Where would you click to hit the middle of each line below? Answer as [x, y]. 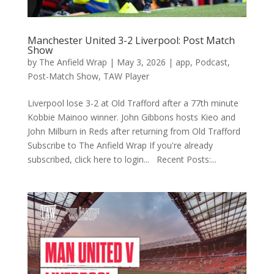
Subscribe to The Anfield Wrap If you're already [120, 145]
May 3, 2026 [141, 62]
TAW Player [126, 76]
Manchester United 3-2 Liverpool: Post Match [131, 40]
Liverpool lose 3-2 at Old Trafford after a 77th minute [133, 103]
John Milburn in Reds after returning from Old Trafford [134, 131]
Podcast [211, 62]
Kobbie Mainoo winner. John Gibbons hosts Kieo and [131, 117]
